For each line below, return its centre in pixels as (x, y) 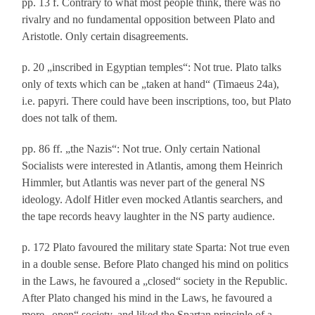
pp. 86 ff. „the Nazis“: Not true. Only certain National (141, 149)
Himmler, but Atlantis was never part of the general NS (144, 183)
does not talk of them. (70, 118)
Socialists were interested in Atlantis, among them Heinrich (153, 166)
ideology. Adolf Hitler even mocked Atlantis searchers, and (153, 200)
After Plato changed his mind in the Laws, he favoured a (147, 298)
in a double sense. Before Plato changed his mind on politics (155, 264)
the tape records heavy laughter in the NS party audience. (149, 217)
